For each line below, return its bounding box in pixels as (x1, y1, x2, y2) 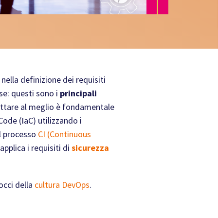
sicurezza (72, 142, 109, 154)
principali (60, 88, 97, 99)
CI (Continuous (38, 128, 91, 140)
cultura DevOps (35, 179, 90, 191)
